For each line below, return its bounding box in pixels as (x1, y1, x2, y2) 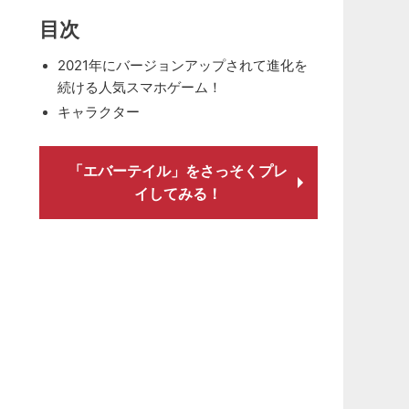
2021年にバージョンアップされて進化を (57, 57, 308, 74)
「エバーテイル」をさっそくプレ (68, 162, 288, 180)
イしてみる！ (134, 184, 223, 203)
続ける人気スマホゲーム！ (57, 79, 222, 94)
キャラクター (57, 103, 140, 121)
